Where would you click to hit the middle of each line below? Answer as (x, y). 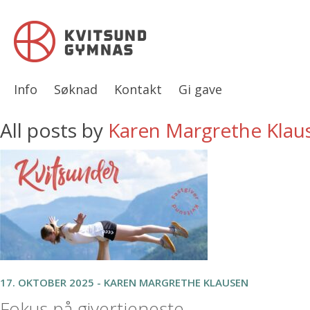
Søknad (76, 89)
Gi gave (200, 89)
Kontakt (138, 89)
